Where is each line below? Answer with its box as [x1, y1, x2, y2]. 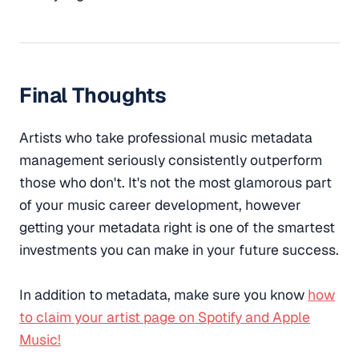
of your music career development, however [19, 195, 301, 214]
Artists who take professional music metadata [19, 127, 313, 147]
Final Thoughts [19, 82, 167, 110]
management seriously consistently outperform [19, 150, 322, 169]
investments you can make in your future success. [19, 240, 339, 259]
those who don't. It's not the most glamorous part [19, 172, 332, 192]
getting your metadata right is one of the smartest [19, 217, 335, 236]
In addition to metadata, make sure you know [19, 284, 308, 304]
